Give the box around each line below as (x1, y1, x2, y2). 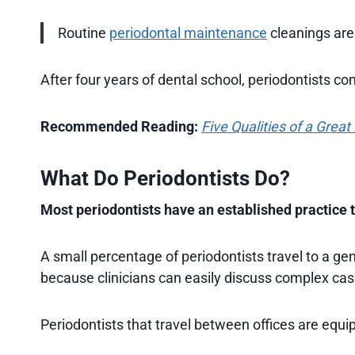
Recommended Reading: (40, 117, 198, 135)
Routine (58, 24, 109, 41)
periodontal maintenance (109, 24, 267, 41)
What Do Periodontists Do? (40, 166, 290, 190)
